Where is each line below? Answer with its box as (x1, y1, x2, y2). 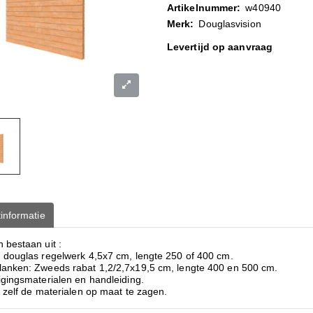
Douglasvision (198, 18, 261, 29)
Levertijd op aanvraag (166, 41, 273, 52)
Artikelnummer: (166, 2, 241, 13)
